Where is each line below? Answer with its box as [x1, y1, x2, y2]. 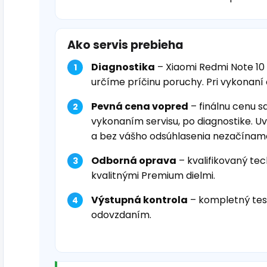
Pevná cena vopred [91, 100, 188, 114]
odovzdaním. [91, 208, 151, 222]
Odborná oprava [91, 154, 176, 168]
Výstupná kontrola [91, 193, 188, 207]
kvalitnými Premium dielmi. [91, 169, 215, 183]
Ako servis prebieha [67, 37, 184, 54]
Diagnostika [91, 60, 155, 74]
